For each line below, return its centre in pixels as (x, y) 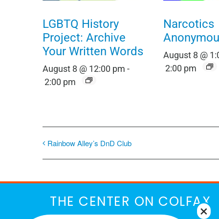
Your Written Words (93, 51)
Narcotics (188, 24)
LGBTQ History (81, 24)
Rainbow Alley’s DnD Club (89, 143)
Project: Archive (84, 37)
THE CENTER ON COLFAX (130, 202)
